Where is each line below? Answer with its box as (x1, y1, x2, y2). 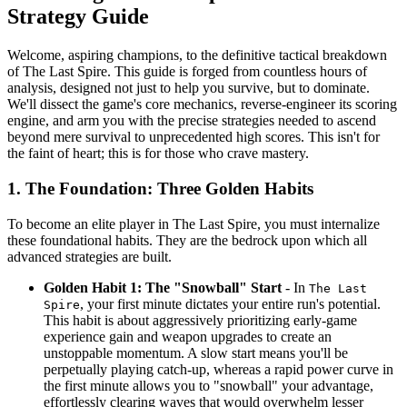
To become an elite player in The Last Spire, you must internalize (7, 215, 380, 232)
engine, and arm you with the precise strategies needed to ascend (7, 113, 376, 129)
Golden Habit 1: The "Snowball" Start (44, 279, 282, 295)
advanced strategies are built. (7, 248, 172, 264)
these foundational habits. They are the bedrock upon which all (7, 232, 367, 248)
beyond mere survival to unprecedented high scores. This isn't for (7, 129, 380, 145)
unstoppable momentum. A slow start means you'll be (44, 344, 348, 361)
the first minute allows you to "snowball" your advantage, (44, 377, 373, 393)
